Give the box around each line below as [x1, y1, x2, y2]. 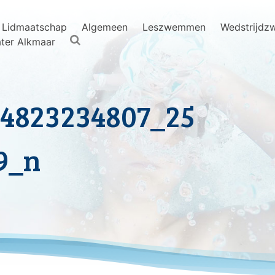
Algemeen [81, 21, 128, 33]
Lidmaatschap [1, 21, 67, 33]
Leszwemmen [142, 21, 206, 33]
